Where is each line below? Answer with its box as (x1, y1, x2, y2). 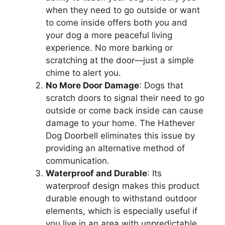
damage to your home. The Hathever (46, 118, 195, 129)
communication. (46, 156, 109, 166)
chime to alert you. (46, 68, 121, 78)
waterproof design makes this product (46, 181, 199, 191)
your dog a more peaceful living (46, 30, 172, 41)
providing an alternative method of (46, 143, 185, 154)
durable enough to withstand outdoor (46, 193, 197, 204)
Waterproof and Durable (46, 168, 147, 179)
